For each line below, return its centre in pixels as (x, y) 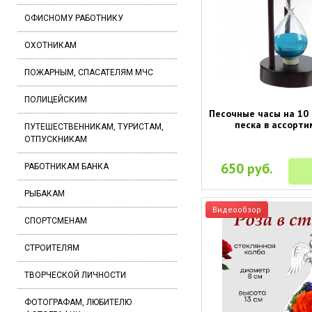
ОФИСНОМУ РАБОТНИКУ (74, 18)
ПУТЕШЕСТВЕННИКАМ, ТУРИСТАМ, (94, 127)
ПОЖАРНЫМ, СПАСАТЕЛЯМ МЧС (89, 72)
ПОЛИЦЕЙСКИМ (56, 100)
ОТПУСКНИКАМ (56, 139)
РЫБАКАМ (45, 194)
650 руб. (247, 169)
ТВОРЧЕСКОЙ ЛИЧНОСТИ (75, 275)
